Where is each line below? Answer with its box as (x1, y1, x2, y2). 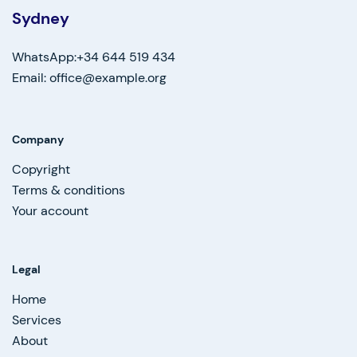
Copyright (12, 161, 70, 178)
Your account (12, 202, 88, 220)
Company (12, 132, 64, 147)
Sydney (12, 8, 69, 29)
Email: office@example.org (12, 69, 167, 87)
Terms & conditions (12, 182, 125, 199)
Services (12, 312, 61, 329)
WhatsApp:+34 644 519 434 (12, 49, 175, 66)
